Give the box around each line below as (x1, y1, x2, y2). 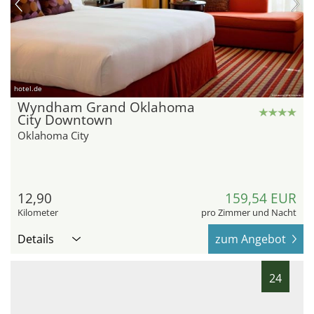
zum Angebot (215, 231, 286, 247)
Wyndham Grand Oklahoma (18, 98, 195, 117)
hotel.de (14, 83, 42, 94)
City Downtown (18, 111, 113, 130)
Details (18, 231, 54, 247)
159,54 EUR (225, 189, 296, 208)
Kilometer (18, 206, 58, 219)
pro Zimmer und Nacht (201, 206, 296, 219)
